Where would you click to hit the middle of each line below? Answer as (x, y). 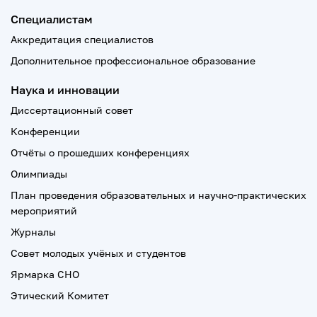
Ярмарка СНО (45, 274)
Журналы (33, 232)
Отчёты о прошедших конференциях (100, 152)
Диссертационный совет (72, 110)
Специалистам (52, 19)
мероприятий (44, 211)
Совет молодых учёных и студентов (98, 253)
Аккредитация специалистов (82, 39)
